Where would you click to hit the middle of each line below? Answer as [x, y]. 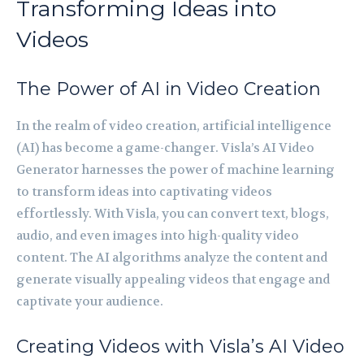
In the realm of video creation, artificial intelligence [174, 126]
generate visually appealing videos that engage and [173, 279]
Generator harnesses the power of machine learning [175, 169]
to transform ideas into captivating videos [144, 191]
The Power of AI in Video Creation [169, 89]
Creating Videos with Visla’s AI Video [180, 346]
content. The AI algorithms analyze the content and [172, 257]
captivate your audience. [90, 301]
